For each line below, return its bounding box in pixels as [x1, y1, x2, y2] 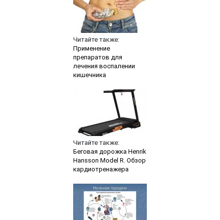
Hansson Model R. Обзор [73, 157, 146, 165]
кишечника [73, 71, 106, 79]
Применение [73, 45, 110, 53]
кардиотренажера [73, 165, 129, 173]
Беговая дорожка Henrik [73, 148, 146, 156]
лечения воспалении [73, 62, 135, 70]
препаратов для [73, 54, 122, 61]
